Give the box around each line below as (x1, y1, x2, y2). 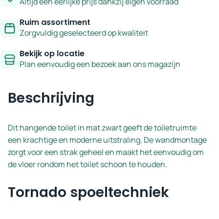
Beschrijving (8, 88, 94, 108)
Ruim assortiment (20, 17, 90, 28)
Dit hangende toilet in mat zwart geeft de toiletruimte (8, 122, 197, 133)
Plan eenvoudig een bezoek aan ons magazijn (20, 59, 180, 69)
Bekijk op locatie (20, 48, 85, 59)
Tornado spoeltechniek (8, 183, 169, 202)
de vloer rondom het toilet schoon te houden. (8, 159, 167, 170)
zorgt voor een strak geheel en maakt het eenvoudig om (8, 147, 204, 157)
